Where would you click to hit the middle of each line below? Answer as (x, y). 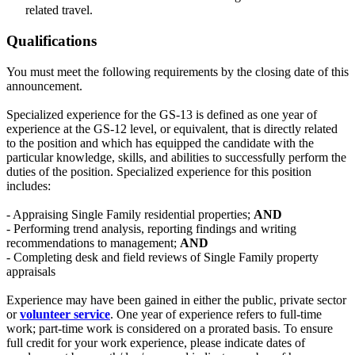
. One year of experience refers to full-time (216, 314)
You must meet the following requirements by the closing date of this (177, 71)
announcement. (44, 86)
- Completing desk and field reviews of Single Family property (162, 257)
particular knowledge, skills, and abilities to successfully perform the (176, 157)
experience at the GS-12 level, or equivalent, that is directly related (172, 128)
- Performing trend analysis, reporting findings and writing (151, 228)
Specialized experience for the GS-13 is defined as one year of (162, 114)
